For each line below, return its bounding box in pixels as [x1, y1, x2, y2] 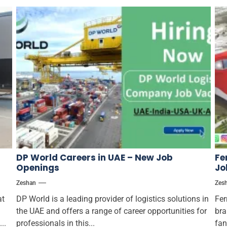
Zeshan [16, 179, 36, 186]
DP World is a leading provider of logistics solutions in [16, 194, 209, 204]
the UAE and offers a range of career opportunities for [16, 206, 207, 216]
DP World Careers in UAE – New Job [16, 151, 173, 164]
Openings [16, 161, 59, 174]
